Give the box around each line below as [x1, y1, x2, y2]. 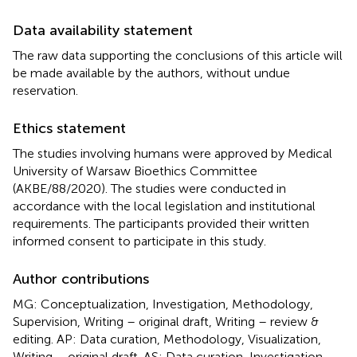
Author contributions [13, 269, 149, 288]
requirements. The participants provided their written [13, 215, 309, 231]
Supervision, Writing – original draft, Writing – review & [13, 313, 319, 329]
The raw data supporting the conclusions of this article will [13, 47, 343, 63]
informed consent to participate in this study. [13, 233, 266, 249]
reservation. [13, 82, 78, 98]
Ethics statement [13, 119, 126, 137]
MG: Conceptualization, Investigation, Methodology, [13, 296, 313, 312]
